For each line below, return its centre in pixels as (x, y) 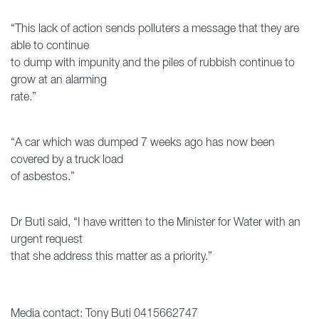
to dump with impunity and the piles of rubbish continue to (153, 63)
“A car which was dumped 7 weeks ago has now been (143, 143)
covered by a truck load (67, 160)
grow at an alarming (59, 80)
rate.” (23, 98)
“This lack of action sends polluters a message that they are (155, 29)
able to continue (50, 46)
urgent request (47, 240)
